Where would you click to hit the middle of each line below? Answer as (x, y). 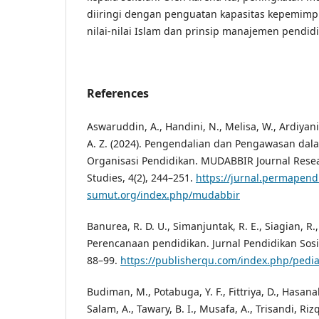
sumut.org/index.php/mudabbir (163, 194)
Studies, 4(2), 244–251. (141, 177)
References (118, 93)
